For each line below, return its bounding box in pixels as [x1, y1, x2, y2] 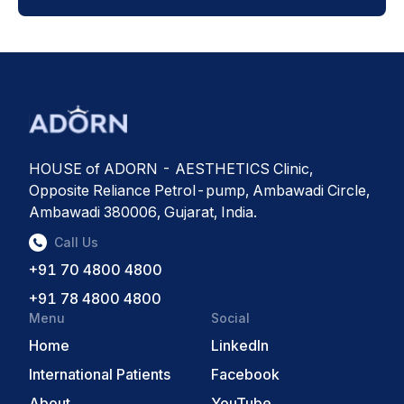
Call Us [54, 234, 98, 250]
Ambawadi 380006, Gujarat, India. [29, 202, 257, 221]
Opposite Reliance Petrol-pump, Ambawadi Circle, [29, 180, 370, 199]
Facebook [211, 364, 280, 383]
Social [211, 309, 250, 326]
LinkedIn [211, 335, 269, 354]
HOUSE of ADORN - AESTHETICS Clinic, [29, 159, 313, 178]
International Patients [29, 364, 170, 383]
